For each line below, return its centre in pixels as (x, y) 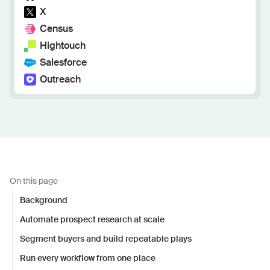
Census (56, 29)
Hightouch (63, 46)
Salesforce (63, 62)
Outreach (60, 79)
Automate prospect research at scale (92, 219)
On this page (34, 181)
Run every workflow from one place (88, 258)
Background (44, 200)
